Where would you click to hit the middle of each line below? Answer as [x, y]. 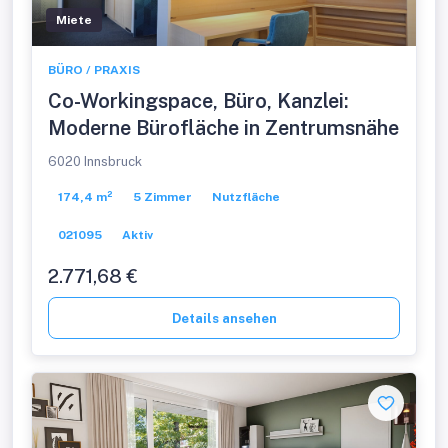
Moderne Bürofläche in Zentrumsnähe [223, 128]
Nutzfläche [246, 197]
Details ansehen [224, 318]
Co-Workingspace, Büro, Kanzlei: [199, 101]
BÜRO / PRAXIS [94, 70]
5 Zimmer [162, 197]
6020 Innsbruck [95, 161]
